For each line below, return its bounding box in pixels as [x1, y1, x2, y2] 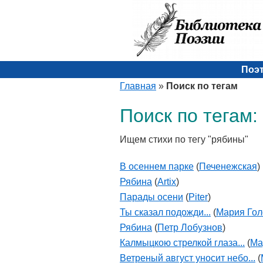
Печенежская [199, 161, 257, 171]
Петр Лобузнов [157, 222, 222, 232]
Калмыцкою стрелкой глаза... [120, 238, 245, 248]
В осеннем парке [120, 161, 194, 171]
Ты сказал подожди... [120, 207, 211, 217]
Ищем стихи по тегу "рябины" [120, 134, 248, 144]
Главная [120, 81, 156, 91]
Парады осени [120, 192, 183, 202]
